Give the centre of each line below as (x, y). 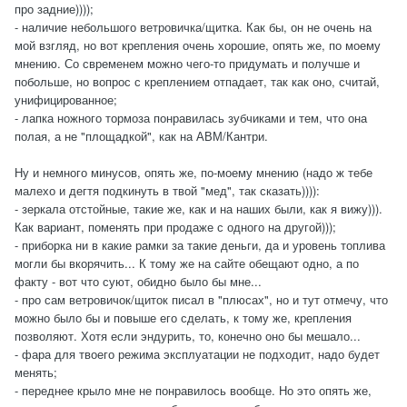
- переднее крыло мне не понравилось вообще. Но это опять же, (193, 391)
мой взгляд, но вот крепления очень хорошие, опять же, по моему (198, 45)
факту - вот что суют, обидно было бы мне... (138, 282)
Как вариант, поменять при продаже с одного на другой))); (175, 227)
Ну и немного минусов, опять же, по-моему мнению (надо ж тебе (194, 173)
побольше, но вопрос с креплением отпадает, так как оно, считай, (197, 82)
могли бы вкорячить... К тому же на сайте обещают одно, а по (187, 263)
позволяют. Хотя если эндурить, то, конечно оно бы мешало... (188, 336)
